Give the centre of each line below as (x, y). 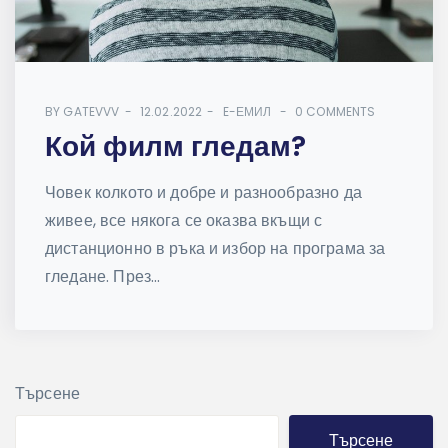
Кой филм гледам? (175, 146)
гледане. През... (103, 276)
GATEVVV (91, 111)
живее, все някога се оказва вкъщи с (184, 220)
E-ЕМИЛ (247, 111)
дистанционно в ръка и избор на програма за (215, 248)
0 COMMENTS (335, 111)
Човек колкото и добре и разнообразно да (203, 192)
